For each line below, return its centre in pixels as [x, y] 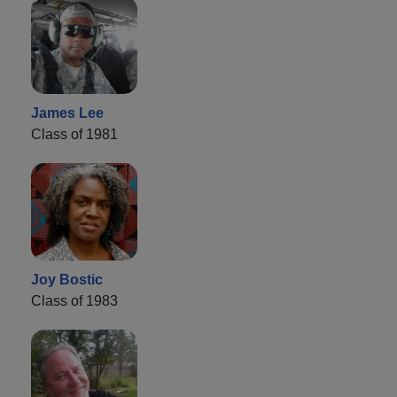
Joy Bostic [67, 279]
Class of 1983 [74, 300]
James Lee [67, 113]
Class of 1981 [74, 134]
